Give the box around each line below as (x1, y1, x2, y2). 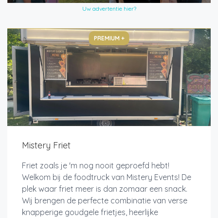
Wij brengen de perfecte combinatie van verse (22, 196, 187, 206)
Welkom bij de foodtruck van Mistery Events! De (22, 172, 191, 182)
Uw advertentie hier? (82, 5, 136, 13)
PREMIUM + (93, 35, 125, 42)
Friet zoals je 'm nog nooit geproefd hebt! (22, 161, 173, 171)
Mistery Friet (22, 140, 71, 151)
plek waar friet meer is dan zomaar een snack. (22, 184, 187, 194)
